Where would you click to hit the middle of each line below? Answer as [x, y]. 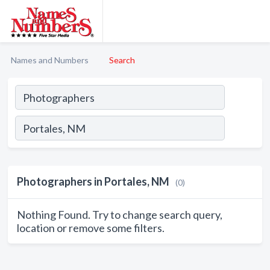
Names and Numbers [50, 60]
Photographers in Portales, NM [93, 181]
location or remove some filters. [91, 228]
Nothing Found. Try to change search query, [120, 215]
